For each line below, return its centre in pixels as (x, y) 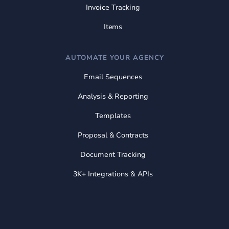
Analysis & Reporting (113, 96)
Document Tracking (113, 154)
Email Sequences (113, 77)
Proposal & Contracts (113, 135)
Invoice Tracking (113, 7)
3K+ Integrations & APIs (113, 174)
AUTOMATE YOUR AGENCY (114, 58)
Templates (113, 116)
